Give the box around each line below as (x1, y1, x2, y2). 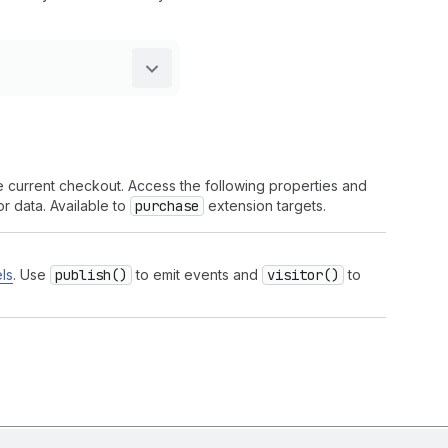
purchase (135, 197, 199, 215)
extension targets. (204, 197, 326, 214)
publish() (55, 266, 127, 284)
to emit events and (132, 266, 262, 283)
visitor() (267, 266, 339, 284)
